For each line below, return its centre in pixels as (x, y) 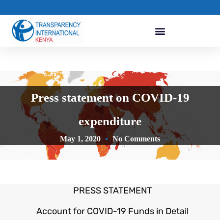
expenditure (110, 121)
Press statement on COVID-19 (110, 98)
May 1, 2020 (80, 139)
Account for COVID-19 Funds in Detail (112, 211)
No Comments (136, 139)
